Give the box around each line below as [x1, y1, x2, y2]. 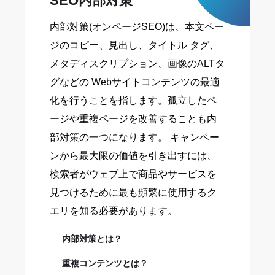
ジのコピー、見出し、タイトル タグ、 [50, 40, 219, 51]
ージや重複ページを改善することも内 [50, 114, 217, 125]
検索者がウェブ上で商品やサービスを [50, 169, 217, 180]
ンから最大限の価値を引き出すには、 [50, 150, 217, 161]
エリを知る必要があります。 [50, 206, 177, 217]
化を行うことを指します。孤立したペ [50, 95, 217, 106]
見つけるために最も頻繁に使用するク [50, 187, 217, 198]
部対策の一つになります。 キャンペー [50, 132, 219, 143]
